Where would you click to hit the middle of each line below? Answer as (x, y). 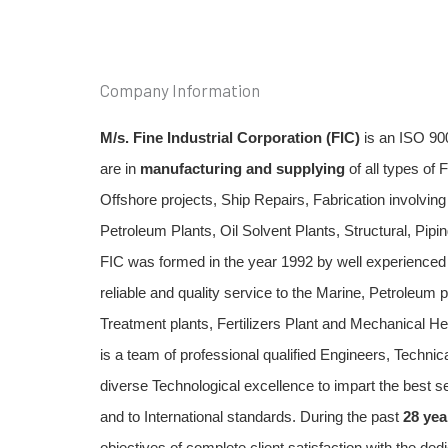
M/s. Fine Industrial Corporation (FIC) (230, 137)
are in (120, 168)
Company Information (180, 89)
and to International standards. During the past (251, 416)
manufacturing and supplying (242, 168)
